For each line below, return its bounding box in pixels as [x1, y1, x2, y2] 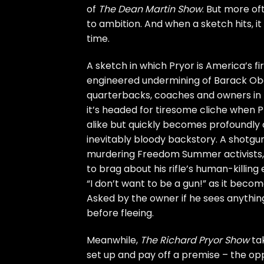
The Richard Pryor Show [140, 233, 249, 247]
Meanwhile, [87, 233, 140, 247]
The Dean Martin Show [98, 2, 202, 16]
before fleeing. [87, 206, 154, 220]
